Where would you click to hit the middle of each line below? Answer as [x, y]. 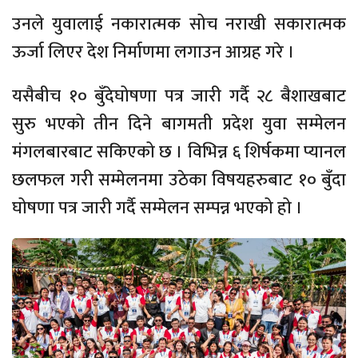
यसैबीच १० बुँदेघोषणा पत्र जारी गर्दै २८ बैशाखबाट [179, 96]
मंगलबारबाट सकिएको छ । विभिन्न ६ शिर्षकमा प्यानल [179, 152]
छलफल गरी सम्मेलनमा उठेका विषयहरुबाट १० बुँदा [179, 180]
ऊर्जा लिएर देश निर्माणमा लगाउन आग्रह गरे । [153, 52]
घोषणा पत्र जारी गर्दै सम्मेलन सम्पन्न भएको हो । [157, 208]
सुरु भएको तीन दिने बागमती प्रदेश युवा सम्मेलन [179, 124]
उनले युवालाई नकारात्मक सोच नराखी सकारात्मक [179, 24]
